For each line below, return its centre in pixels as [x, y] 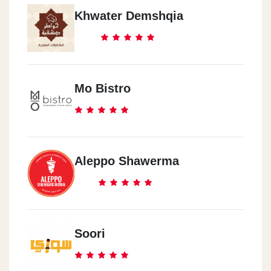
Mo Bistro [103, 88]
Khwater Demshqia [129, 15]
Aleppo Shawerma [127, 161]
